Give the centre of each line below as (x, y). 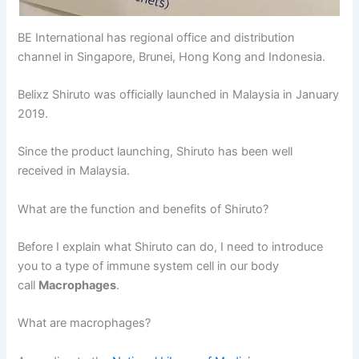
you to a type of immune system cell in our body (149, 266)
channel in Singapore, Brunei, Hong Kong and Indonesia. (172, 56)
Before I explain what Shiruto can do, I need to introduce (171, 247)
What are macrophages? (85, 323)
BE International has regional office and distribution (157, 37)
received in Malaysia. (74, 171)
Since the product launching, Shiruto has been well (155, 152)
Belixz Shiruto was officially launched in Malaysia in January (179, 95)
